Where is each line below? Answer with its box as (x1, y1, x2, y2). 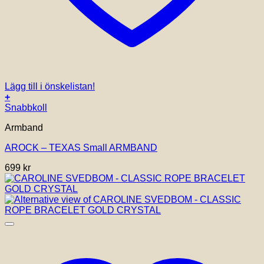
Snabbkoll (5, 103, 47, 113)
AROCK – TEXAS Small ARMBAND (5, 143, 157, 153)
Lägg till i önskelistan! (5, 81, 95, 92)
